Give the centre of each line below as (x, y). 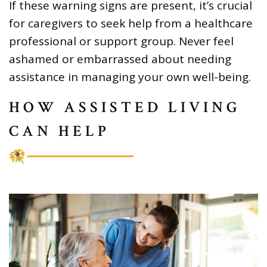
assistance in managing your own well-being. (130, 77)
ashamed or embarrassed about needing (120, 59)
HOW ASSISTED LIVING (125, 108)
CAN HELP (59, 131)
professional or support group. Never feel (121, 41)
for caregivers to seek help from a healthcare (131, 24)
